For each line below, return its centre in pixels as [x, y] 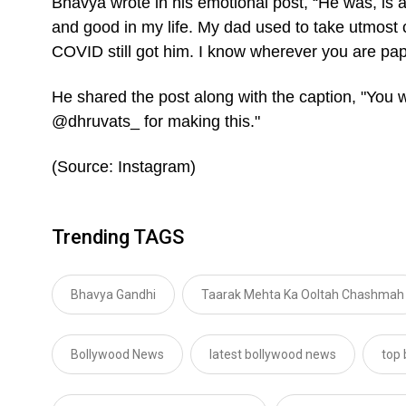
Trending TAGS [118, 237]
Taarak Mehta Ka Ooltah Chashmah [303, 294]
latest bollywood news [273, 354]
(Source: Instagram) [124, 166]
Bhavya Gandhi [113, 294]
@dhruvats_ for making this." [156, 121]
